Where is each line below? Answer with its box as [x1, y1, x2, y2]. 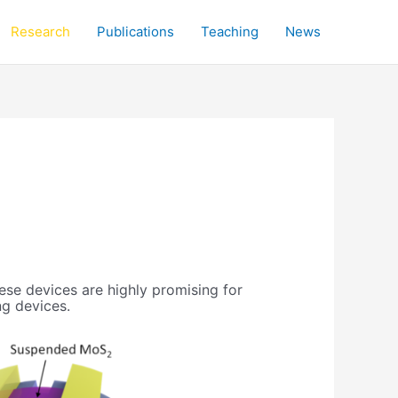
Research [11, 23, 70, 40]
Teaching [201, 23, 259, 40]
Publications [97, 23, 174, 40]
